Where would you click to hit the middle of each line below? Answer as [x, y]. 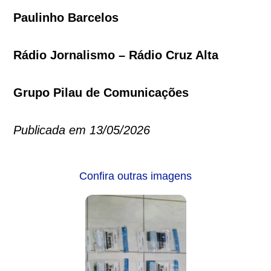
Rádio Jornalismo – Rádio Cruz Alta [116, 55]
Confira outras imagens [135, 176]
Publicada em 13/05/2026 [82, 130]
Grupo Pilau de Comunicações [101, 92]
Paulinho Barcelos [66, 17]
